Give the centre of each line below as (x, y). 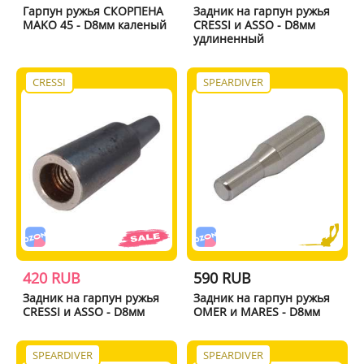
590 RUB (223, 277)
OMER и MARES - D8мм (257, 311)
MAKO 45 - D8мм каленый (94, 24)
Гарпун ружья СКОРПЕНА (93, 11)
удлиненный (229, 38)
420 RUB (51, 277)
